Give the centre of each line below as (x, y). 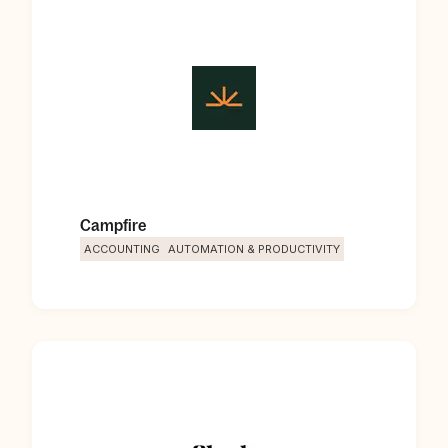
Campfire (113, 225)
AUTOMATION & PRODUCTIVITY (254, 249)
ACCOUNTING (122, 249)
